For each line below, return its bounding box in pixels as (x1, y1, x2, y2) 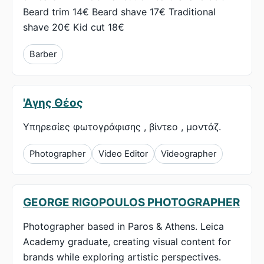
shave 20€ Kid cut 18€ (23, 21, 124, 34)
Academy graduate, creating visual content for (23, 236, 231, 248)
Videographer (161, 148, 216, 160)
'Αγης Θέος (23, 96, 83, 110)
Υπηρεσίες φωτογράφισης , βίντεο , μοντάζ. (23, 121, 221, 133)
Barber (29, 49, 57, 60)
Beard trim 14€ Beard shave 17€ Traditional (23, 6, 216, 18)
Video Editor (98, 148, 148, 160)
